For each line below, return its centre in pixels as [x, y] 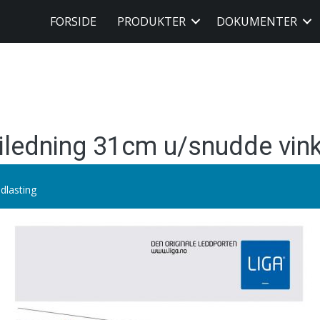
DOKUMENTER [256, 21]
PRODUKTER [151, 21]
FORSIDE [73, 21]
